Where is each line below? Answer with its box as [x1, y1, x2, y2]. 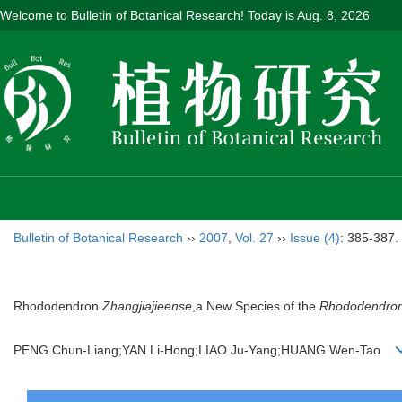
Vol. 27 [235, 231, 274, 245]
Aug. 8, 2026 [297, 8, 370, 22]
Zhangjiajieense [102, 299, 192, 313]
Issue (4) [290, 231, 340, 245]
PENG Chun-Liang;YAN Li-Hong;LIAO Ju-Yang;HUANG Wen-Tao [13, 343, 395, 358]
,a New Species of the [192, 299, 319, 313]
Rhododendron [13, 299, 102, 313]
